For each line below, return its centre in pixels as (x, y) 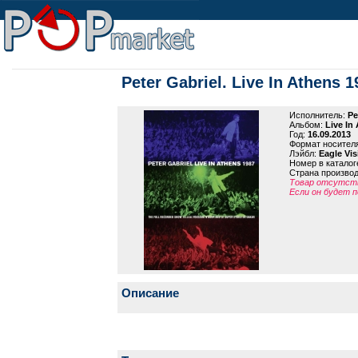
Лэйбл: (304, 153)
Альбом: (307, 125)
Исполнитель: (318, 115)
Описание (150, 293)
